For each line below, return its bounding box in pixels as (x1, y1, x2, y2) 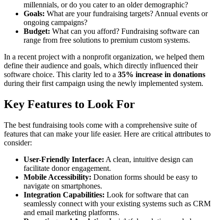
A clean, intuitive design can (104, 155, 193, 164)
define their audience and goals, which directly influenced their (4, 61, 198, 70)
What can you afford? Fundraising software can (50, 27, 199, 36)
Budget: (24, 27, 50, 36)
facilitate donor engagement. (24, 164, 111, 173)
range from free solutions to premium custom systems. (24, 36, 190, 45)
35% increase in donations (118, 70, 205, 79)
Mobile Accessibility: (24, 173, 91, 182)
